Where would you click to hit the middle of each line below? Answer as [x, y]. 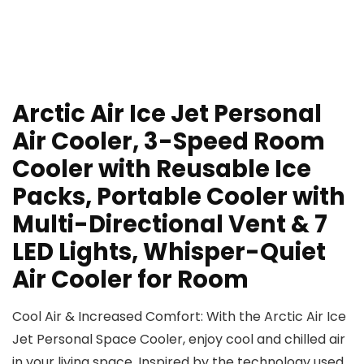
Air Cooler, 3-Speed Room [169, 142]
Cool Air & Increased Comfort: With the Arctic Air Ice [179, 317]
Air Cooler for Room [130, 280]
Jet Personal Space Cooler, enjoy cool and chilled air [179, 340]
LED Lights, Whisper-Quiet [169, 252]
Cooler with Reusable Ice [162, 169]
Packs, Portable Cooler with [179, 197]
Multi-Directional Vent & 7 [170, 225]
